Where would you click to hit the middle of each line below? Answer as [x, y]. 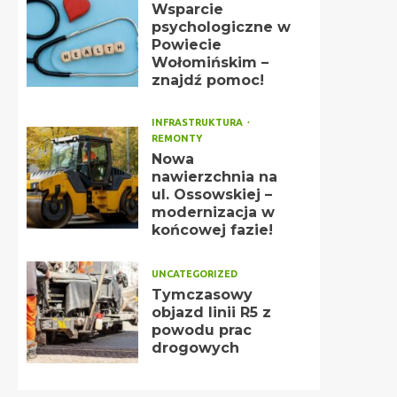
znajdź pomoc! [207, 80]
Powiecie [186, 45]
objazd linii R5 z [211, 312]
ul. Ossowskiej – [211, 195]
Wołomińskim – [210, 62]
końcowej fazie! [212, 230]
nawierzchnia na [214, 177]
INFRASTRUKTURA [198, 122]
